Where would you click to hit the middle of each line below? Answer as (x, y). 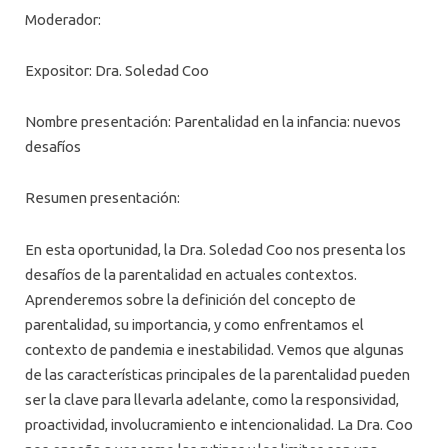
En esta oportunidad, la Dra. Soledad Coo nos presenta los (215, 249)
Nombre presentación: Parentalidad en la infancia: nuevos (213, 122)
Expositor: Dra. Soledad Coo (117, 70)
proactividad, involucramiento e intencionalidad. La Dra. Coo (219, 424)
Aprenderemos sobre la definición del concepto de (190, 299)
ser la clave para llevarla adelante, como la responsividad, (212, 399)
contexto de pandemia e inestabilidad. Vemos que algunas (214, 349)
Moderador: (64, 19)
